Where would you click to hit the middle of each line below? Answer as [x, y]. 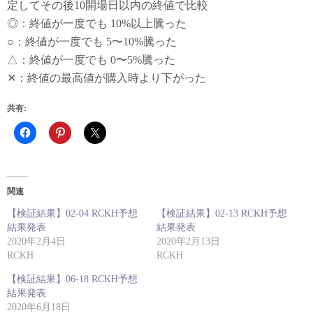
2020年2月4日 [36, 241]
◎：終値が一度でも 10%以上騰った [97, 23]
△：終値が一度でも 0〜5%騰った [91, 60]
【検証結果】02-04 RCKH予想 [72, 213]
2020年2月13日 [188, 241]
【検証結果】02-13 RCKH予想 [222, 213]
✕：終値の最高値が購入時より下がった [107, 78]
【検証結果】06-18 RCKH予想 [72, 279]
